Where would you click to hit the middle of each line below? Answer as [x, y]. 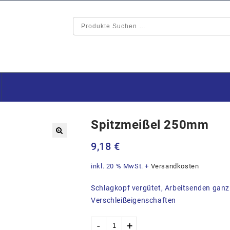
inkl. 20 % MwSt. [117, 166]
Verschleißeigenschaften [133, 200]
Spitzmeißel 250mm [150, 125]
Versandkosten [175, 166]
